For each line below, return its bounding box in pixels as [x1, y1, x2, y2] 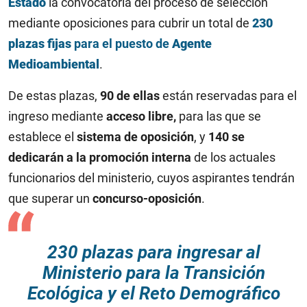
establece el [8, 130, 77, 144]
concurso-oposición [93, 191, 201, 206]
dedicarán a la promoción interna [8, 150, 191, 164]
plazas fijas [8, 36, 71, 51]
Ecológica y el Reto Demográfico [27, 283, 280, 304]
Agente [172, 36, 212, 51]
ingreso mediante [8, 109, 106, 123]
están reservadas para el [160, 88, 297, 103]
